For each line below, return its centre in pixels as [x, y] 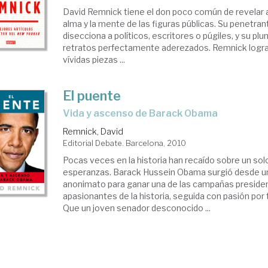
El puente [92, 96]
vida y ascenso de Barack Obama [144, 113]
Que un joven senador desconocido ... [137, 208]
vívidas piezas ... [94, 60]
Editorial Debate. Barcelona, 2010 [125, 143]
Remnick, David [93, 131]
